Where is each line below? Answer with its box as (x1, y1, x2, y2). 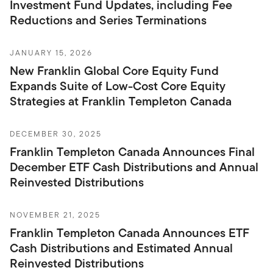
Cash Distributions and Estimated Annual (10, 238, 233, 257)
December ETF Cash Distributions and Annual (10, 157, 258, 176)
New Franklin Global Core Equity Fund (10, 61, 219, 80)
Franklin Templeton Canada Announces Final (10, 142, 255, 161)
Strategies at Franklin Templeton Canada (10, 91, 232, 110)
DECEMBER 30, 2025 (10, 127, 102, 140)
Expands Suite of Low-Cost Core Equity (10, 76, 225, 95)
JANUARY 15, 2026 (10, 46, 93, 58)
